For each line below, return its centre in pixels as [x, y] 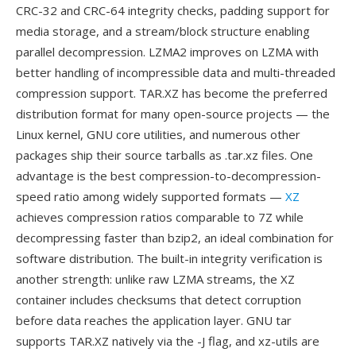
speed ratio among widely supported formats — [151, 196]
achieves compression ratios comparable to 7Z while [160, 217]
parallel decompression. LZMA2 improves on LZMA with [167, 52]
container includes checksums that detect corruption [159, 300]
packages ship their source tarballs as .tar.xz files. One [164, 155]
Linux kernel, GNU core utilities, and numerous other [158, 134]
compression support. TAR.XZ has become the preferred [172, 93]
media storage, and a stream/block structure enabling [163, 31]
